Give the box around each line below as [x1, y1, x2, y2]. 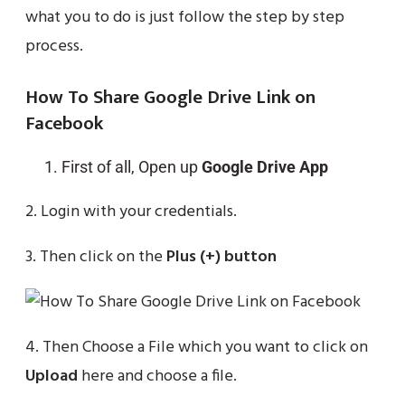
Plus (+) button [166, 244, 277, 270]
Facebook [25, 108, 103, 139]
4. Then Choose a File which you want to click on [25, 334, 368, 361]
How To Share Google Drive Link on [25, 81, 316, 113]
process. [25, 33, 83, 60]
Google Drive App [202, 157, 328, 176]
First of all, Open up [61, 157, 202, 176]
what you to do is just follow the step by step [25, 5, 344, 31]
